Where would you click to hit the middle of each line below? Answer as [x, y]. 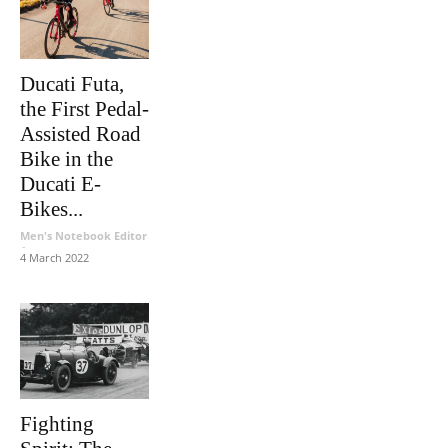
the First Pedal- [84, 109]
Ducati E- [60, 184]
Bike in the [66, 159]
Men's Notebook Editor [83, 236]
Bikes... [51, 209]
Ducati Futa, [72, 84]
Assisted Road [80, 134]
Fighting [57, 424]
